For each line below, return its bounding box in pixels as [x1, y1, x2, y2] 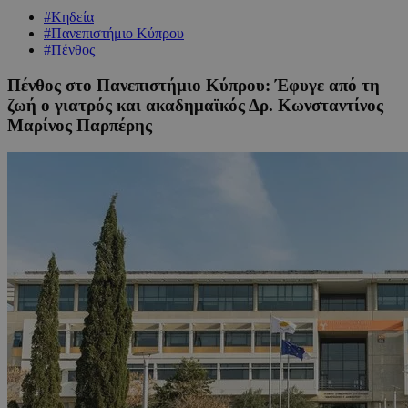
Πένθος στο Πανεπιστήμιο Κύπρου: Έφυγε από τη [7, 75, 380, 95]
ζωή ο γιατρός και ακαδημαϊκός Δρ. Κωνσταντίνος [7, 95, 383, 115]
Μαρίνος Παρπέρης [7, 115, 152, 135]
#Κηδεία [44, 8, 94, 25]
